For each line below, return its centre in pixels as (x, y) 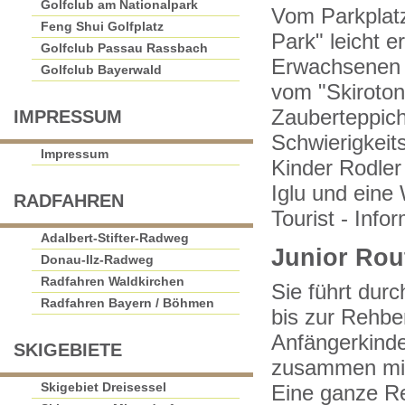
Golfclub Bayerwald (101, 70)
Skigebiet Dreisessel (104, 387)
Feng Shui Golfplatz (102, 26)
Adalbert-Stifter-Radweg (115, 238)
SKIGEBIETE (68, 350)
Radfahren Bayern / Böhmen (127, 303)
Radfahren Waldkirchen (113, 281)
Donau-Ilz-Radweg (97, 259)
